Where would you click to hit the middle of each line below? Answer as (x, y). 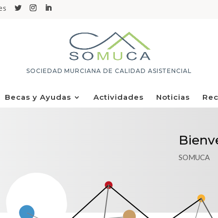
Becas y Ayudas (38, 97)
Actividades (118, 97)
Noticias (173, 97)
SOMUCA (194, 157)
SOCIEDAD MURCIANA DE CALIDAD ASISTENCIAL (109, 71)
